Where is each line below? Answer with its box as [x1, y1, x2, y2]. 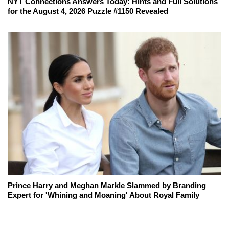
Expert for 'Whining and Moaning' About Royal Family [8, 190, 199, 199]
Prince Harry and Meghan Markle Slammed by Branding [8, 180, 206, 190]
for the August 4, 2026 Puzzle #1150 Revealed [8, 7, 168, 16]
